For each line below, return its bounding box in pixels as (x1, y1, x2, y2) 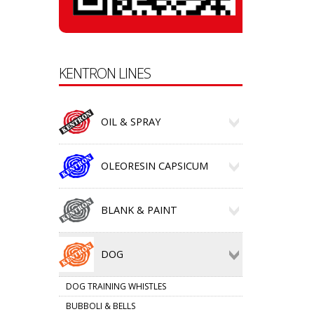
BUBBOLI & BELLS (65, 300, 135, 312)
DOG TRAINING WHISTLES (65, 280, 166, 292)
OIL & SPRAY (100, 115, 161, 128)
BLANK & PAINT (100, 203, 177, 217)
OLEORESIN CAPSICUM (100, 159, 208, 172)
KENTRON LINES (58, 64, 151, 83)
